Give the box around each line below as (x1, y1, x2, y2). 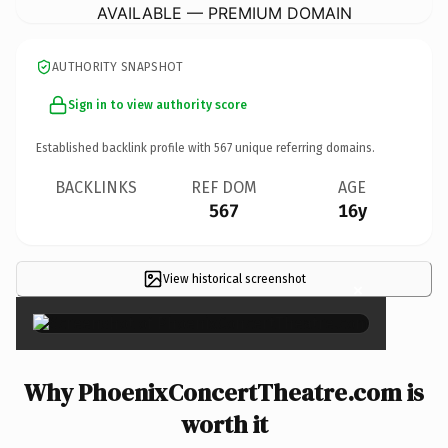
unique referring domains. (232, 140, 375, 155)
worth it (180, 407, 268, 441)
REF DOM (191, 177, 257, 197)
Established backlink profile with (36, 140, 214, 155)
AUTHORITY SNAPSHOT (52, 59, 184, 74)
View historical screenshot (162, 271, 306, 286)
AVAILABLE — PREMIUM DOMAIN (96, 2, 352, 23)
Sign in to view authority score (68, 97, 247, 112)
